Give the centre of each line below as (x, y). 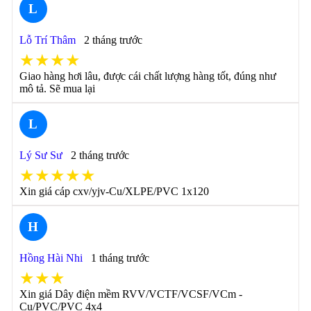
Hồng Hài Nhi (51, 258)
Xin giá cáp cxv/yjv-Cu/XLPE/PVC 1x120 (114, 191)
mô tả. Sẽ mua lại (57, 89)
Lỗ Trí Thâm (47, 40)
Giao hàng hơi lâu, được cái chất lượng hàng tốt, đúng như (148, 76)
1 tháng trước (120, 258)
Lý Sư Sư (41, 155)
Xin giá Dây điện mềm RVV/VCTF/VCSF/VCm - (131, 294)
